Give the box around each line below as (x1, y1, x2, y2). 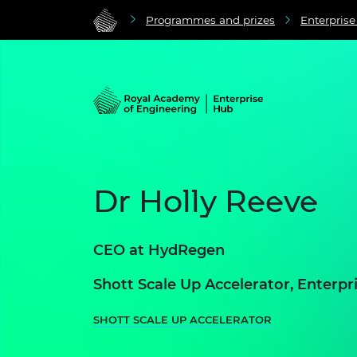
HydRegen (148, 241, 225, 259)
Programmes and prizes (146, 14, 275, 26)
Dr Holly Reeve (93, 182, 318, 220)
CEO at (93, 241, 148, 259)
